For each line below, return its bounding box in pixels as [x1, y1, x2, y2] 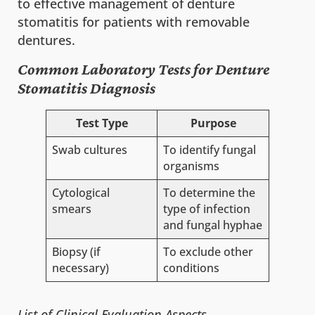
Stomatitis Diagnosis [18, 78, 155, 97]
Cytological [51, 185, 110, 201]
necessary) [51, 260, 109, 276]
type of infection [162, 201, 250, 217]
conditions [162, 260, 219, 276]
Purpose [190, 115, 236, 131]
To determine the [162, 185, 255, 201]
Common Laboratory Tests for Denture [18, 59, 269, 78]
